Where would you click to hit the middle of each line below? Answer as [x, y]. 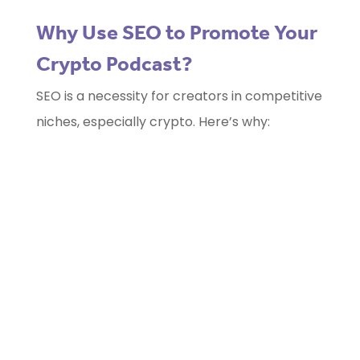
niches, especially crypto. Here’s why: [153, 122]
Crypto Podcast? [114, 64]
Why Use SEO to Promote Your [176, 33]
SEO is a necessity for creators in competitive [179, 96]
